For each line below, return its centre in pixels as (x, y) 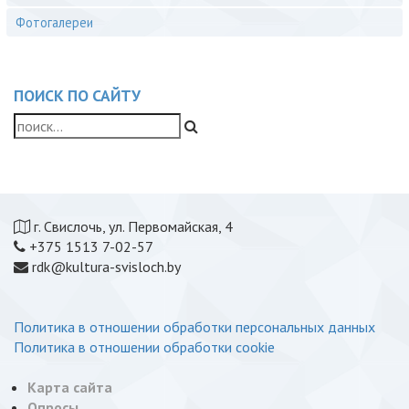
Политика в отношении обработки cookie (144, 347)
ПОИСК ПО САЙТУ (77, 95)
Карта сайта (70, 387)
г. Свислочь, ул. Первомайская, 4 (131, 226)
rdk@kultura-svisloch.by (105, 267)
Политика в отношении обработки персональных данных (194, 327)
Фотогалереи (54, 22)
